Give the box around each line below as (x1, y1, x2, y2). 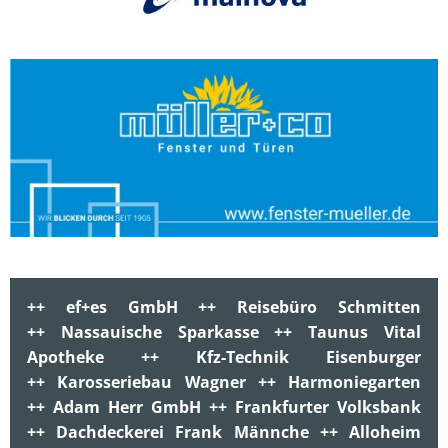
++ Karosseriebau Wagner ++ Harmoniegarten (27, 371, 421, 393)
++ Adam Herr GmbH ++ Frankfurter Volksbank (27, 396, 421, 418)
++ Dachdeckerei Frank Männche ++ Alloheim (27, 421, 421, 443)
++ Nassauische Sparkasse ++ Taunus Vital (27, 321, 421, 343)
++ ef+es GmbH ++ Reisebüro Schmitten (27, 296, 421, 318)
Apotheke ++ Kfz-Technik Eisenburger (27, 346, 421, 368)
